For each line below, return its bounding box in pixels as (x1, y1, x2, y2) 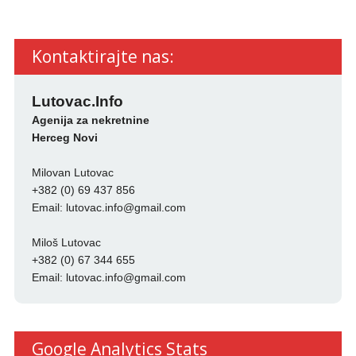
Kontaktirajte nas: (31, 45, 174, 68)
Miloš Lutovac (31, 236, 101, 250)
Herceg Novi (31, 131, 98, 145)
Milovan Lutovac (31, 166, 114, 180)
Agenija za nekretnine (31, 114, 149, 127)
